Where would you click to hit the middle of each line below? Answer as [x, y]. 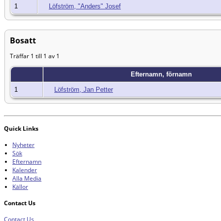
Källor [20, 187]
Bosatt [23, 41]
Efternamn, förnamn [162, 74]
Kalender [25, 170]
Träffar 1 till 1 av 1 [35, 56]
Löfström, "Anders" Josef [85, 6]
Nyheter [23, 145]
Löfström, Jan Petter [84, 90]
